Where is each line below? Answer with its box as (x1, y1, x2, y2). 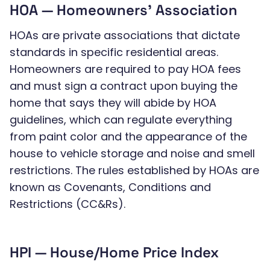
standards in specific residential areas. (10, 45, 218, 60)
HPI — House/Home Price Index (10, 243, 219, 262)
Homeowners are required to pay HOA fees (10, 61, 241, 77)
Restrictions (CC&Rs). (10, 196, 125, 212)
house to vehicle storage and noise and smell (10, 146, 255, 161)
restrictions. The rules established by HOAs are (10, 163, 259, 178)
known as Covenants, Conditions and (10, 180, 211, 195)
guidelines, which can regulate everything (10, 112, 232, 127)
